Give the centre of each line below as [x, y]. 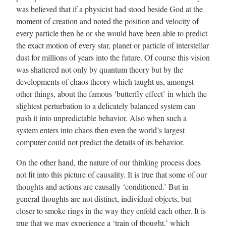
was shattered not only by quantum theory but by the [100, 69]
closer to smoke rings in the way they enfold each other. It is [111, 211]
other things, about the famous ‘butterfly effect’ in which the [111, 94]
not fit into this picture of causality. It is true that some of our [111, 174]
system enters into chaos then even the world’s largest [100, 130]
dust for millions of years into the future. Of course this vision [113, 57]
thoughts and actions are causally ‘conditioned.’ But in [102, 186]
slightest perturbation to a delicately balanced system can [106, 106]
